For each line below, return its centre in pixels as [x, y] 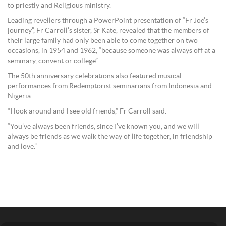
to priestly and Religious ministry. [59, 6]
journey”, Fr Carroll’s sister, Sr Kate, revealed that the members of [108, 31]
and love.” [22, 147]
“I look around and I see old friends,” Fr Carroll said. [87, 111]
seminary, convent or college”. [53, 61]
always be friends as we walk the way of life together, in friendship [110, 137]
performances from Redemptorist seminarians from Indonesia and [110, 86]
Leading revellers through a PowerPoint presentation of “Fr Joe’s [108, 21]
